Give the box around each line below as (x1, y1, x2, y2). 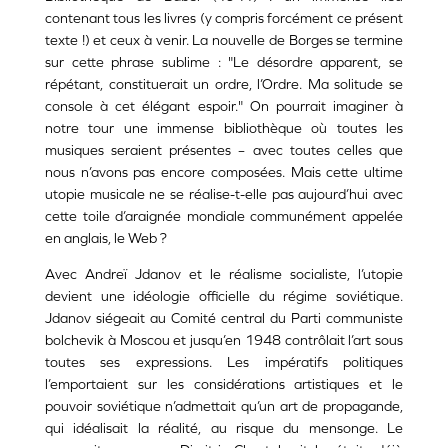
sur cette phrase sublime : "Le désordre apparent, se (45, 54, 403, 71)
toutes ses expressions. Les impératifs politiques (45, 354, 403, 371)
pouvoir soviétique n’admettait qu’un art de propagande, (45, 398, 403, 415)
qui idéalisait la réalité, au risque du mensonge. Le (45, 420, 403, 437)
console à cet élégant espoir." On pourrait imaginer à (45, 98, 403, 115)
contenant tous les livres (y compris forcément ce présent (45, 10, 403, 27)
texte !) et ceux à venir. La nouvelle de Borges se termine (45, 32, 403, 49)
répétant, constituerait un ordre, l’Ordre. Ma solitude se (45, 76, 403, 93)
